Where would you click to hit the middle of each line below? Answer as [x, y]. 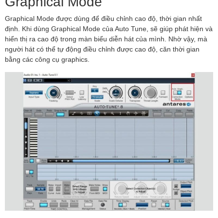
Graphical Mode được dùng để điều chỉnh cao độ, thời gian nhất [103, 18]
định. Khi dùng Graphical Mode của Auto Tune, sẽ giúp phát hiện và [109, 28]
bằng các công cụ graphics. [47, 59]
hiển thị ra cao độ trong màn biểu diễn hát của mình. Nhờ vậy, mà [106, 38]
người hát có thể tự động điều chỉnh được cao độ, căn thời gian [102, 49]
